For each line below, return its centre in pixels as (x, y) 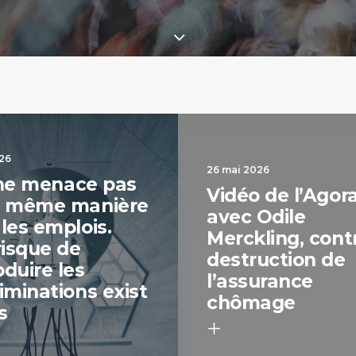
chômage (251, 303)
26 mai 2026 (238, 170)
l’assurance (260, 281)
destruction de (276, 260)
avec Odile (256, 217)
